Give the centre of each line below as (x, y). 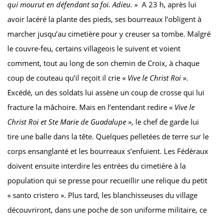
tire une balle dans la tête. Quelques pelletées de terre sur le (108, 137)
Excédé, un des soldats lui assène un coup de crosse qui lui (106, 93)
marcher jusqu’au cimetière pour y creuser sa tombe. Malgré (109, 34)
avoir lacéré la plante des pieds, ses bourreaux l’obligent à (104, 19)
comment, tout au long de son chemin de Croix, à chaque (103, 63)
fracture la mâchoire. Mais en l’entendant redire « (91, 107)
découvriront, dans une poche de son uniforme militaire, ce (107, 210)
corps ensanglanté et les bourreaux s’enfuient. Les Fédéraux (108, 151)
